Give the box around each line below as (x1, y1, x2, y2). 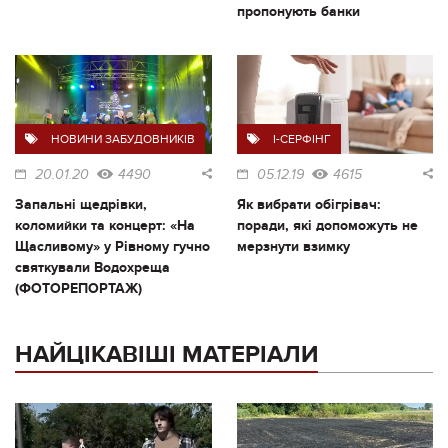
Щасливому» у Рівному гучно (15, 238, 210, 256)
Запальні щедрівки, (15, 196, 147, 214)
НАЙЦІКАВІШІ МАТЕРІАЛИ (15, 340, 318, 370)
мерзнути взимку (236, 238, 350, 256)
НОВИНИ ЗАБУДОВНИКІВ (51, 132, 195, 147)
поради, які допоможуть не (236, 217, 418, 235)
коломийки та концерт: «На (15, 217, 195, 235)
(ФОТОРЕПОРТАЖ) (15, 280, 142, 298)
